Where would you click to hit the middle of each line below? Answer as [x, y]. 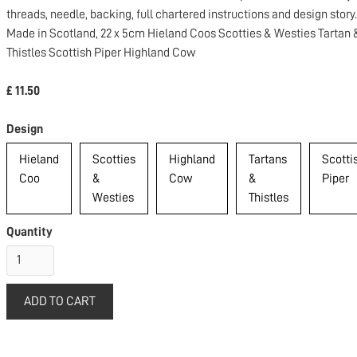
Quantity [29, 231]
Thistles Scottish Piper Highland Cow [101, 52]
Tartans [268, 159]
